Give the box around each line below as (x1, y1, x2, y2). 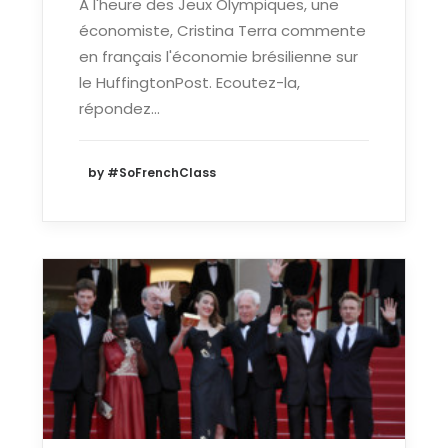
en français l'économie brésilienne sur (79, 46, 358, 67)
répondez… (79, 98, 160, 119)
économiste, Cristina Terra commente (79, 20, 366, 41)
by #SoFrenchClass (88, 164, 216, 182)
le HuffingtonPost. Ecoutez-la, (79, 72, 300, 93)
